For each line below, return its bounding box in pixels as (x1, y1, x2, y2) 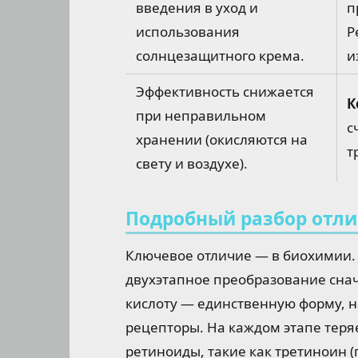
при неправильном (136, 105, 266, 125)
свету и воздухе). (136, 153, 248, 173)
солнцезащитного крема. (136, 46, 304, 65)
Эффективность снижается (136, 82, 314, 101)
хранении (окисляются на (136, 129, 308, 149)
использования (136, 22, 240, 41)
